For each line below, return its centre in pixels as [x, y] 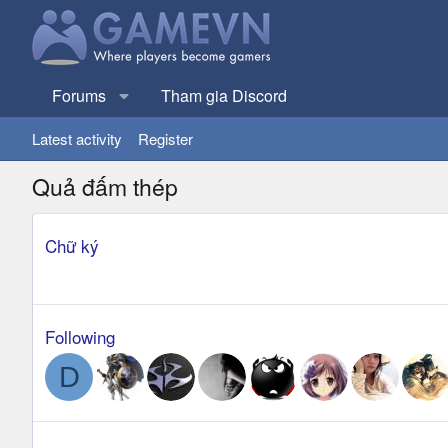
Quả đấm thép [105, 186]
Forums [79, 95]
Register [165, 138]
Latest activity [77, 138]
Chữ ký [72, 245]
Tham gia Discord [224, 95]
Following [80, 336]
